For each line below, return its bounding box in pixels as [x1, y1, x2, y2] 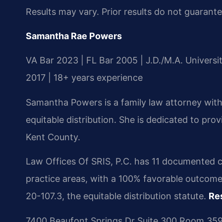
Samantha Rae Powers [26, 30, 122, 41]
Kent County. [26, 131, 80, 142]
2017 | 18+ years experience [26, 72, 143, 83]
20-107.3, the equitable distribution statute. [26, 191, 209, 202]
